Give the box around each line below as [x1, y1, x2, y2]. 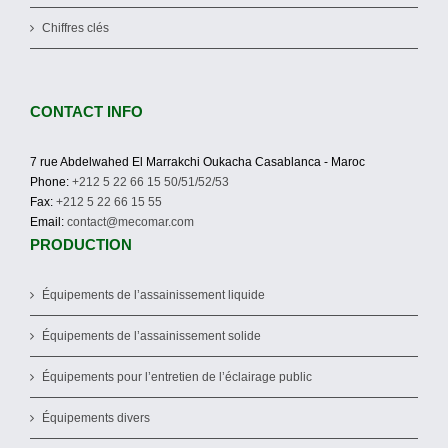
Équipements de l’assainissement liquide [42, 288, 265, 303]
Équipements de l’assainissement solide [42, 329, 261, 344]
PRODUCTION [30, 236, 132, 254]
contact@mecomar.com [67, 215, 194, 230]
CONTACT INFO [30, 103, 143, 121]
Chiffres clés [42, 21, 109, 36]
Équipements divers [42, 411, 150, 426]
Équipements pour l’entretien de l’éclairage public [42, 370, 312, 385]
